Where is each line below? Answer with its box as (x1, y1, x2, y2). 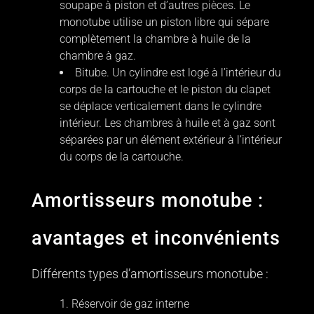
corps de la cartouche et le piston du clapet (59, 83, 271, 97)
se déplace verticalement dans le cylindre (59, 100, 261, 114)
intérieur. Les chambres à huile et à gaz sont (59, 116, 275, 130)
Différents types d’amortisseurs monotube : (31, 266, 268, 282)
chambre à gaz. (59, 49, 136, 63)
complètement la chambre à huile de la (59, 32, 251, 46)
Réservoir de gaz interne (71, 297, 189, 311)
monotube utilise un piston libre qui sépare (59, 15, 269, 29)
